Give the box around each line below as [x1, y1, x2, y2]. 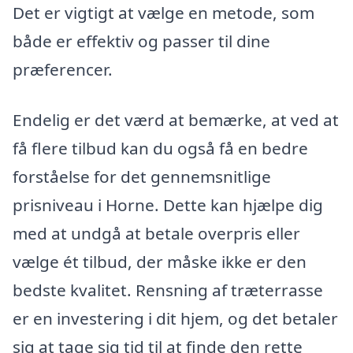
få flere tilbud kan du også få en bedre [13, 137, 308, 160]
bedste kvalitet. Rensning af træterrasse [13, 279, 323, 302]
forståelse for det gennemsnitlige [13, 165, 271, 188]
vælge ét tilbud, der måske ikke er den [13, 251, 307, 273]
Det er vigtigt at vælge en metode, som [13, 2, 314, 24]
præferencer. [13, 58, 113, 81]
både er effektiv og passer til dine [13, 30, 270, 53]
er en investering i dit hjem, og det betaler [13, 307, 338, 330]
